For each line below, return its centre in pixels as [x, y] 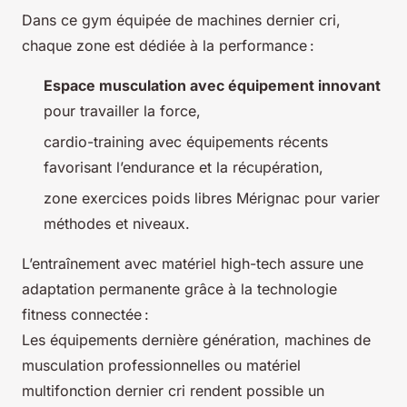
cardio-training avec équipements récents [186, 141]
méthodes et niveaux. [117, 224]
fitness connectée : [85, 315]
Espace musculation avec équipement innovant [212, 85]
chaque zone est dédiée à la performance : [168, 45]
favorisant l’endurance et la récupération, [184, 167]
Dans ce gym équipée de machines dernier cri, [181, 20]
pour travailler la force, [122, 110]
